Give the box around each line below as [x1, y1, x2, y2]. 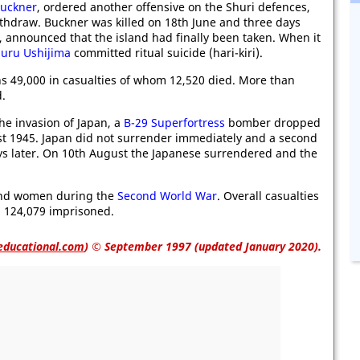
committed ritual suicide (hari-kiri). [71, 45, 263, 60]
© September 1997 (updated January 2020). [88, 239, 321, 254]
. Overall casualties [217, 188, 319, 203]
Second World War [117, 188, 217, 203]
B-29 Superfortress [124, 115, 225, 130]
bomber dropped [225, 115, 321, 130]
